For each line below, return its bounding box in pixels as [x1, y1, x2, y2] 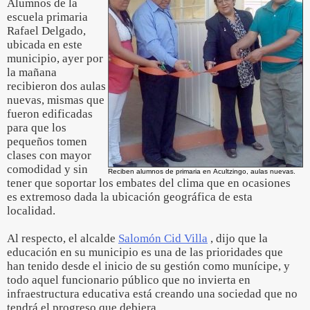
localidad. [7, 204, 55, 217]
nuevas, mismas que [7, 93, 104, 107]
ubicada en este [7, 38, 82, 51]
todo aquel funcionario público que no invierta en [7, 273, 250, 286]
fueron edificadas [7, 107, 93, 120]
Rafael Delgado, [7, 24, 86, 37]
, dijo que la [208, 232, 268, 245]
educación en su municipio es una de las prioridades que [7, 246, 283, 259]
